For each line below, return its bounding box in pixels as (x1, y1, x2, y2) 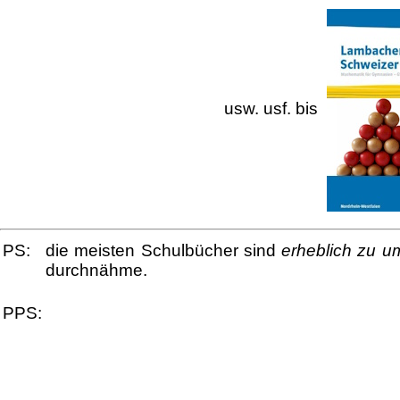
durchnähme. (46, 261, 147, 280)
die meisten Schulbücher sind (46, 241, 282, 261)
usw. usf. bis (223, 99, 327, 119)
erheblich (281, 241, 353, 261)
